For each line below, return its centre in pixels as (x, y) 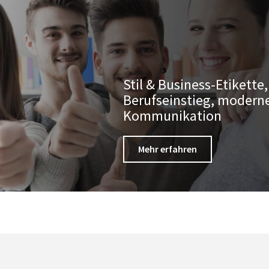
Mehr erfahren (168, 149)
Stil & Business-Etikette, (195, 84)
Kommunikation (172, 116)
